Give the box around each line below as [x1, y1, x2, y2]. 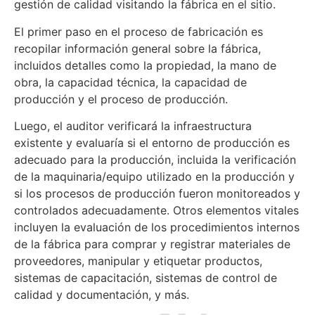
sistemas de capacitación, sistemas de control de [14, 271, 277, 285]
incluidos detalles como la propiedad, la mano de [14, 58, 276, 72]
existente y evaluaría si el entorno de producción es [14, 136, 290, 150]
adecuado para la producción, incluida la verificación [14, 153, 296, 167]
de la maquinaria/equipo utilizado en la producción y [14, 169, 295, 184]
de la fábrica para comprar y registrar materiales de [14, 237, 290, 252]
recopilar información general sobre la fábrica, [14, 41, 261, 56]
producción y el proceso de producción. [14, 91, 228, 106]
